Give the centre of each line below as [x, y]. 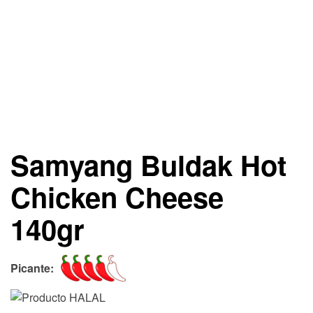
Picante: [32, 268]
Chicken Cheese [117, 197]
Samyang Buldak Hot [148, 165]
